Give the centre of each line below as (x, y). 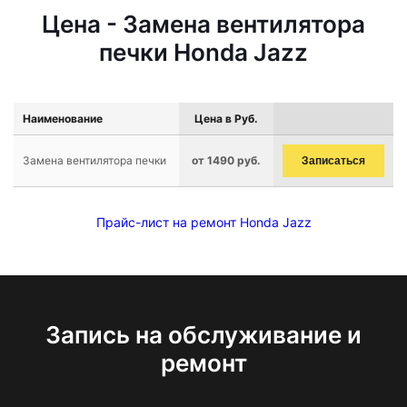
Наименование (63, 119)
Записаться (333, 161)
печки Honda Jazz (203, 52)
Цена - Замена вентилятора (203, 24)
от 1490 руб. (226, 160)
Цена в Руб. (226, 119)
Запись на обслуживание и (203, 335)
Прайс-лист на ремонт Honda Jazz (203, 222)
